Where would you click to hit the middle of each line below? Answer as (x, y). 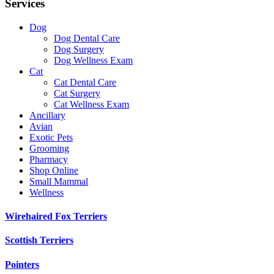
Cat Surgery (77, 93)
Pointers (22, 264)
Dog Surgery (79, 49)
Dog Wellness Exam (93, 60)
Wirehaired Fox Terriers (56, 217)
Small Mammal (59, 181)
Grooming (49, 148)
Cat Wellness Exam (91, 104)
